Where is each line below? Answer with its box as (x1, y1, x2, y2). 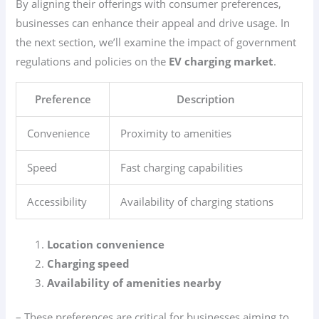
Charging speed (47, 256, 130, 271)
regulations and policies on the (16, 54, 169, 69)
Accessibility (27, 194, 88, 209)
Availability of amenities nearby (47, 275, 222, 290)
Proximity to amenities (120, 125, 232, 140)
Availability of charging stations (120, 194, 274, 209)
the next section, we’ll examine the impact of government (16, 35, 297, 50)
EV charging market (169, 54, 274, 69)
